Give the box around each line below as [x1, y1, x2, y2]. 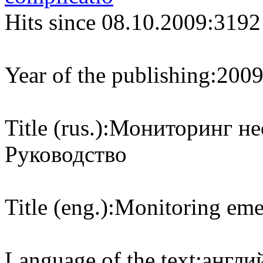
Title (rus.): [5, 115, 109, 140]
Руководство [5, 141, 127, 167]
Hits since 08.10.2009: [5, 9, 214, 35]
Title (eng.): [5, 194, 114, 220]
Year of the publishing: [5, 62, 217, 87]
